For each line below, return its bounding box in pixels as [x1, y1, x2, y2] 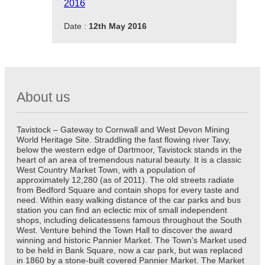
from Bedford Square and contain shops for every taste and [17, 185, 239, 195]
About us [17, 89, 70, 105]
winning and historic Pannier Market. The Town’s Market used [17, 235, 247, 245]
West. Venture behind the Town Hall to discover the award [17, 225, 232, 235]
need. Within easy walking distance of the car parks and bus [17, 195, 241, 205]
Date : [64, 21, 89, 31]
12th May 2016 [89, 21, 147, 31]
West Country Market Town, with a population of [17, 164, 195, 174]
